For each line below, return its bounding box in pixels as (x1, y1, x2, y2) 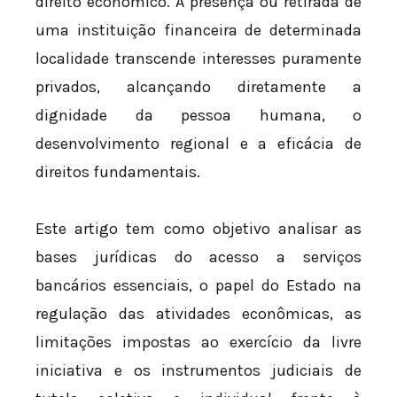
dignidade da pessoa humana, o (35, 105, 362, 126)
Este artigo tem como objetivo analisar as (35, 218, 362, 238)
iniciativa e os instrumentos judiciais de (35, 360, 362, 380)
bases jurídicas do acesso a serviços (35, 246, 362, 267)
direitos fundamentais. (35, 162, 200, 183)
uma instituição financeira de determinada (35, 20, 362, 41)
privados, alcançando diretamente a (35, 77, 362, 97)
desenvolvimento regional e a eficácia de (35, 134, 362, 154)
